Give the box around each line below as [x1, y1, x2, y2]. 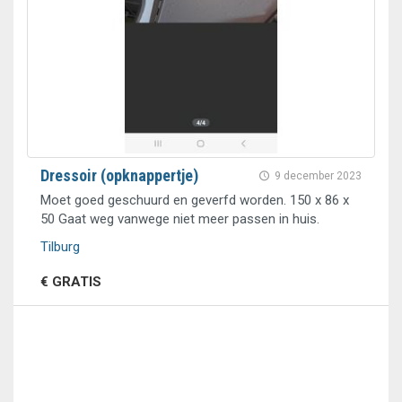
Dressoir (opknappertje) [40, 166, 198, 185]
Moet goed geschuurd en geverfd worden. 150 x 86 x [40, 192, 349, 208]
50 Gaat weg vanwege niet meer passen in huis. [40, 211, 319, 227]
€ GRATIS [40, 274, 101, 290]
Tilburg [40, 239, 80, 255]
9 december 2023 [275, 170, 362, 182]
